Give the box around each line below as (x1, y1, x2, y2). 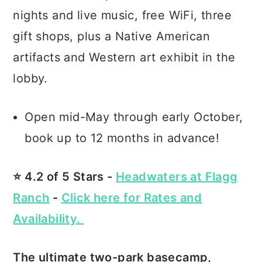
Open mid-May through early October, (25, 110, 243, 124)
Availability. (13, 212, 84, 226)
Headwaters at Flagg (116, 170, 238, 184)
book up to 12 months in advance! (25, 131, 220, 145)
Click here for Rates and (61, 191, 202, 205)
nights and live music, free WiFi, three (13, 8, 232, 22)
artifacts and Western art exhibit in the (13, 50, 236, 64)
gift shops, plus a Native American (13, 29, 210, 43)
